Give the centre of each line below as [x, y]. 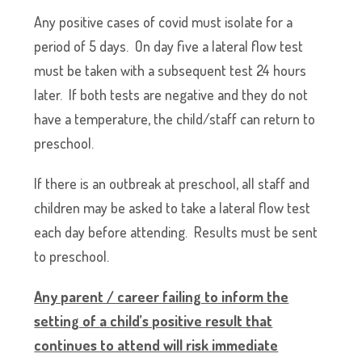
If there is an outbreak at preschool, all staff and [172, 183]
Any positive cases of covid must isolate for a [164, 22]
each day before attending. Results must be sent [176, 232]
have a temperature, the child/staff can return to [175, 119]
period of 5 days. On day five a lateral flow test [169, 46]
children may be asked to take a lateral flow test [173, 208]
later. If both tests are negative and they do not [171, 95]
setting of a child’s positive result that [154, 321]
